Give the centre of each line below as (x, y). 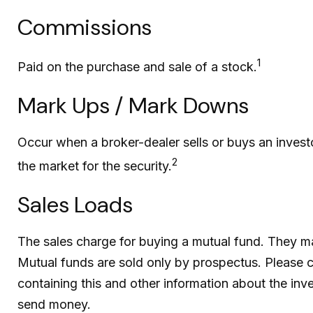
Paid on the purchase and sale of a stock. (137, 67)
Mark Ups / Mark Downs (133, 106)
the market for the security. (95, 166)
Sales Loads (75, 205)
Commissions (85, 28)
